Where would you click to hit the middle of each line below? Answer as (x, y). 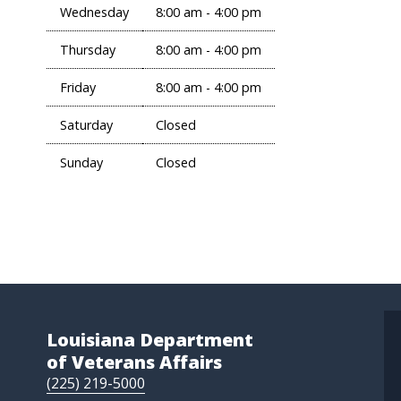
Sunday (81, 162)
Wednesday (94, 12)
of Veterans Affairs (134, 363)
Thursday (88, 50)
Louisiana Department (150, 340)
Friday (78, 87)
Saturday (86, 125)
